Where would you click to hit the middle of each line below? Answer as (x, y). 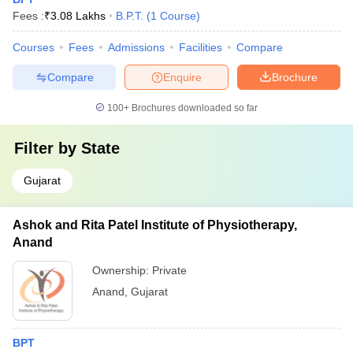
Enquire (182, 77)
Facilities (201, 47)
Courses (33, 47)
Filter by (48, 148)
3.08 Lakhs (78, 16)
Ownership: (122, 270)
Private (169, 270)
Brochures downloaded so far (193, 108)
